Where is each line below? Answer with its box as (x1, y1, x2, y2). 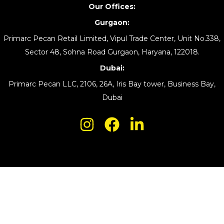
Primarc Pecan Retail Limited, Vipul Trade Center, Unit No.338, (3, 34, 220, 43)
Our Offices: (88, 2, 135, 11)
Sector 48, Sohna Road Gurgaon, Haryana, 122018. (24, 47, 199, 56)
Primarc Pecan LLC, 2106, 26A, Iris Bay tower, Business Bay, (8, 79, 215, 88)
